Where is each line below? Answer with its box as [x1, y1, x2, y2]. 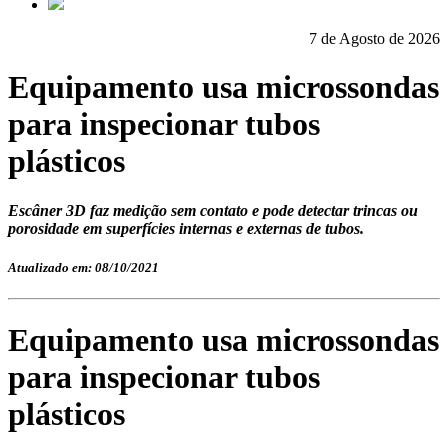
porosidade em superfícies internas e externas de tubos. [8, 219, 364, 237]
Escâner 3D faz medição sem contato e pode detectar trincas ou [8, 201, 418, 219]
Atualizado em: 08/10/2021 [8, 260, 159, 276]
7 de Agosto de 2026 [309, 30, 440, 47]
